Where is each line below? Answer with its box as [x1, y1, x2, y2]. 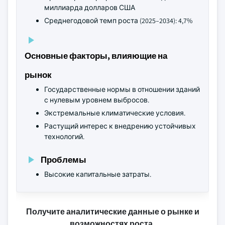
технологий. [44, 132, 84, 141]
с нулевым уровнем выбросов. [44, 95, 149, 104]
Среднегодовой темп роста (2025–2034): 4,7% [44, 16, 192, 25]
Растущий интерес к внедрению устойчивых [44, 122, 196, 131]
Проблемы [41, 154, 86, 165]
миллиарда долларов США [44, 3, 135, 12]
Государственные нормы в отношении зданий [44, 85, 200, 94]
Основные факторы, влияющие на [25, 50, 167, 61]
